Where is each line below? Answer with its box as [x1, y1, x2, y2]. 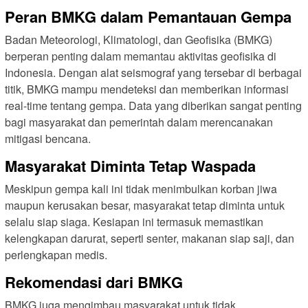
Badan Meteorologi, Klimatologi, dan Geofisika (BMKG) [5, 31, 272, 47]
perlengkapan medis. [5, 246, 107, 263]
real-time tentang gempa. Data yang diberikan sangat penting [5, 97, 302, 113]
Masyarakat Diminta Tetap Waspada [5, 154, 256, 177]
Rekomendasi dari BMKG [5, 270, 183, 293]
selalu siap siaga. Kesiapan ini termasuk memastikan [5, 213, 263, 230]
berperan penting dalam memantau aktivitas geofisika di [5, 47, 276, 64]
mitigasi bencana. [5, 130, 91, 146]
